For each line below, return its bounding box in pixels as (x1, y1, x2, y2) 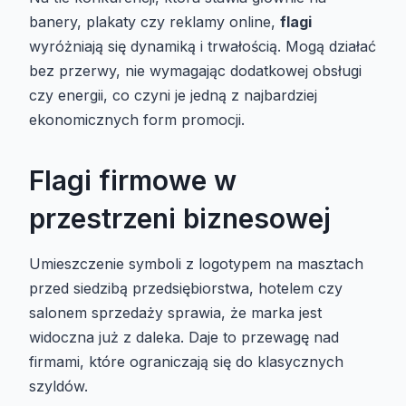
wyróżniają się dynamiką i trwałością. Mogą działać (29, 36, 376, 55)
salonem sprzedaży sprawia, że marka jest (29, 303, 322, 322)
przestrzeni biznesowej (29, 201, 331, 235)
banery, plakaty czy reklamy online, (29, 12, 280, 31)
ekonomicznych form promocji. (29, 110, 245, 129)
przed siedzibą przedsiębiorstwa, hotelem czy (29, 278, 343, 297)
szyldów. (29, 376, 88, 395)
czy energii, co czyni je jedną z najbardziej (29, 85, 317, 104)
